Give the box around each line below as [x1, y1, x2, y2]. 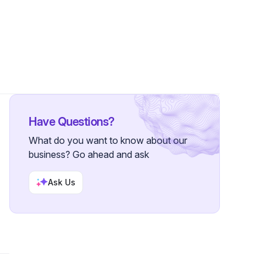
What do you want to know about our [29, 135, 187, 146]
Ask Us [48, 177, 75, 187]
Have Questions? [29, 115, 115, 129]
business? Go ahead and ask [29, 149, 149, 160]
